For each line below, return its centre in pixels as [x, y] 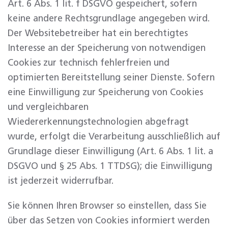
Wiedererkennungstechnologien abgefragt [98, 122]
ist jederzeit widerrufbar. [61, 181]
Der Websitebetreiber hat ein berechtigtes [98, 34]
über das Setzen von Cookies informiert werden [109, 221]
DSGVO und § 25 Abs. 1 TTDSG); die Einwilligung [110, 166]
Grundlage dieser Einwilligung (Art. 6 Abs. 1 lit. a [110, 152]
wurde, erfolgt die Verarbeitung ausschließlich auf [114, 137]
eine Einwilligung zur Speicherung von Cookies [105, 93]
